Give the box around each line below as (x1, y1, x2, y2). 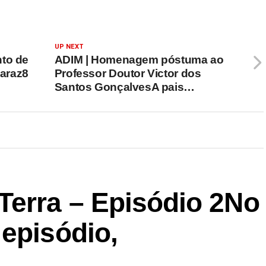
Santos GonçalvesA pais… (54, 81, 195, 93)
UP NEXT (54, 43, 84, 50)
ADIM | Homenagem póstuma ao (54, 53, 224, 66)
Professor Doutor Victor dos (54, 67, 201, 80)
